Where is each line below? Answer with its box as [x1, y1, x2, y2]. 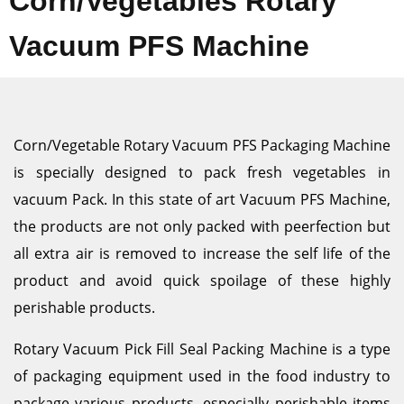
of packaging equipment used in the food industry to [14, 366, 390, 386]
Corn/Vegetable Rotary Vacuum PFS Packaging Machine [14, 135, 390, 155]
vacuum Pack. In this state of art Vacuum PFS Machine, [14, 189, 390, 209]
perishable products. [14, 298, 162, 317]
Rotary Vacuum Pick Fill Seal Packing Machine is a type [14, 339, 390, 359]
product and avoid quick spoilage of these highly [14, 271, 390, 290]
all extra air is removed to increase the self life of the [14, 243, 390, 263]
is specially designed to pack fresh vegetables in [14, 162, 390, 182]
